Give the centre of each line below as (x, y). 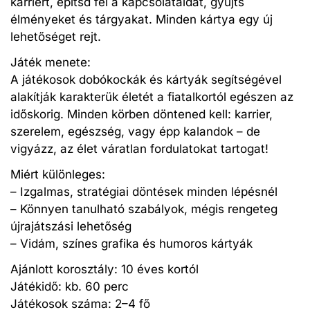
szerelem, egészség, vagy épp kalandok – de (135, 131)
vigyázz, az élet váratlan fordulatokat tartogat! (139, 148)
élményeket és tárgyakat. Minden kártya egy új (142, 19)
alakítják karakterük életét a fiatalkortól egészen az (152, 97)
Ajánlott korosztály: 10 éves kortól (104, 269)
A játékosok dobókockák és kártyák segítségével (146, 79)
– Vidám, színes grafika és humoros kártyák (131, 243)
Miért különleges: (58, 174)
